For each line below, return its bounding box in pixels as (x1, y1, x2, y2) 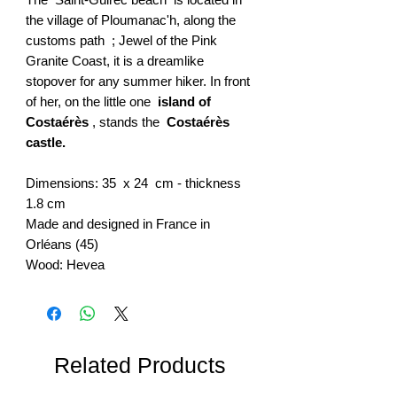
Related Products (54, 352, 226, 378)
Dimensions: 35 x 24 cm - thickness (26, 175, 241, 191)
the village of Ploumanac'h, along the (26, 12, 236, 27)
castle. (26, 134, 66, 150)
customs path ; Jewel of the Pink (26, 32, 217, 48)
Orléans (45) (26, 236, 98, 252)
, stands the (89, 113, 167, 129)
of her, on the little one (26, 93, 158, 109)
